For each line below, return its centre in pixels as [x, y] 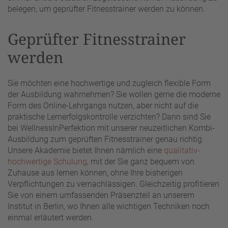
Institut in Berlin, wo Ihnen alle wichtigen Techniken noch [109, 207]
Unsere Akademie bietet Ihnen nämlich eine [86, 151]
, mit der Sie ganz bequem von [141, 162]
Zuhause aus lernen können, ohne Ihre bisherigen [95, 173]
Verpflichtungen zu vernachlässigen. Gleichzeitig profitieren [113, 184]
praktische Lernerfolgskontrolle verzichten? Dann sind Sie [109, 117]
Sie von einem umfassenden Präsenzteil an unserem [101, 195]
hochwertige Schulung [47, 162]
